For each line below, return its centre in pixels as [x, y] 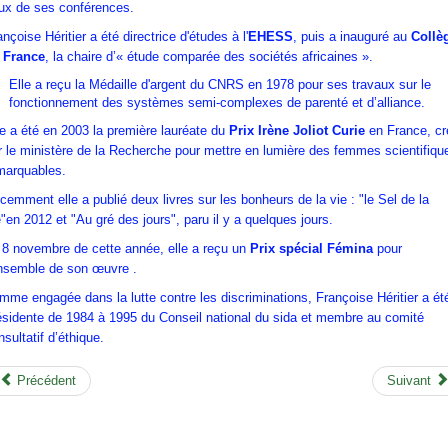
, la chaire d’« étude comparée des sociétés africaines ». [209, 57]
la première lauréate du [161, 131]
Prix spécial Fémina [311, 249]
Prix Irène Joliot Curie [297, 131]
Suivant [409, 381]
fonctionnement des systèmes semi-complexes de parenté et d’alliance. [217, 103]
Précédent [46, 381]
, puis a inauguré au [352, 37]
